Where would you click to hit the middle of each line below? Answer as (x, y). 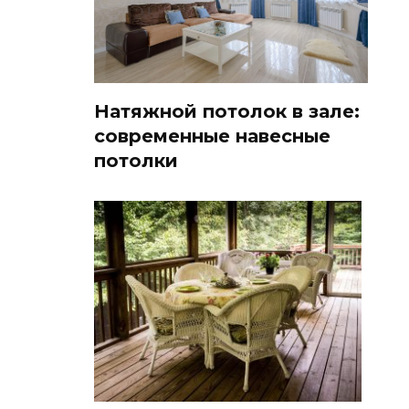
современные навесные (212, 136)
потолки (136, 161)
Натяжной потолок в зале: (227, 112)
